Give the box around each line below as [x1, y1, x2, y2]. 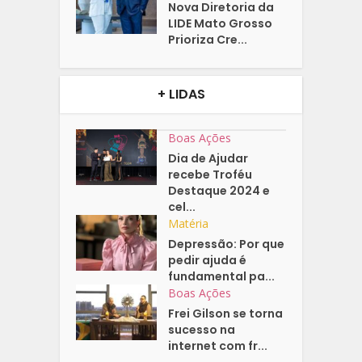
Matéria [168, 216, 209, 232]
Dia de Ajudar [168, 150, 249, 167]
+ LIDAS [157, 85, 205, 104]
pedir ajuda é [168, 252, 247, 269]
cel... [168, 199, 196, 216]
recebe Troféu [168, 166, 253, 183]
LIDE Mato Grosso [168, 15, 273, 32]
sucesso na [168, 322, 236, 339]
